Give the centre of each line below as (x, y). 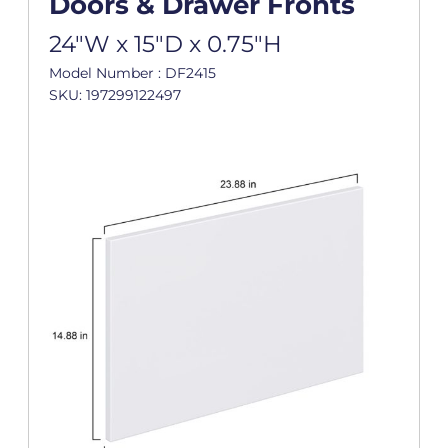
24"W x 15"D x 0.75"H (165, 44)
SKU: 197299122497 (114, 95)
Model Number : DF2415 (132, 73)
